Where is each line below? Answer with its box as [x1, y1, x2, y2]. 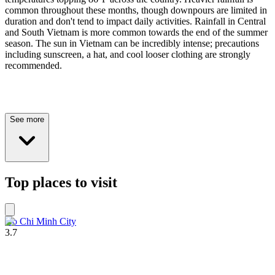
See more [10, 114, 44, 124]
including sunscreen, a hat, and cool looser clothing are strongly [5, 48, 250, 60]
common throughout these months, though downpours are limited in [5, 4, 267, 15]
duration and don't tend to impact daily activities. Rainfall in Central [5, 15, 266, 26]
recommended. [5, 60, 62, 71]
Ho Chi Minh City [5, 215, 76, 227]
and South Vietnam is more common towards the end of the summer [5, 26, 268, 37]
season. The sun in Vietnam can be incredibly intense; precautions [5, 37, 259, 48]
